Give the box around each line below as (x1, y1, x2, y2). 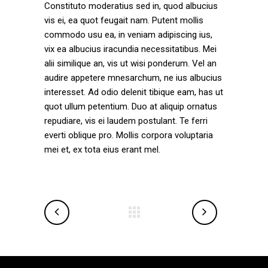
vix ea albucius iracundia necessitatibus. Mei (44, 44, 217, 54)
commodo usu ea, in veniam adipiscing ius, (44, 29, 212, 40)
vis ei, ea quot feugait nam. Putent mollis (44, 15, 203, 26)
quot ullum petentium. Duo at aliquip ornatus (44, 101, 217, 112)
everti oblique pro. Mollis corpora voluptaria (44, 130, 213, 141)
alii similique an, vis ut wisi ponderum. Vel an (44, 58, 217, 69)
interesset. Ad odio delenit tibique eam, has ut (44, 87, 223, 98)
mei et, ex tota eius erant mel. (44, 144, 160, 155)
